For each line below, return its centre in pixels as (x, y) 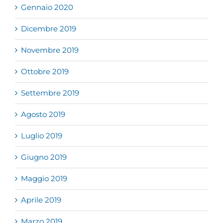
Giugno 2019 (44, 157)
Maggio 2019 (44, 179)
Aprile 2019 (41, 200)
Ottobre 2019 (45, 72)
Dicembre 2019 (49, 29)
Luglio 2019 (42, 136)
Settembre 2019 (50, 93)
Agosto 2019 (43, 114)
